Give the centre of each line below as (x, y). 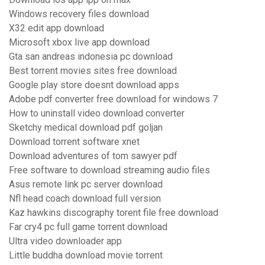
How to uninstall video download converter (97, 114)
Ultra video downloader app (65, 241)
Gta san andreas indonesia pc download (91, 57)
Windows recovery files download (79, 14)
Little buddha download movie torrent (86, 256)
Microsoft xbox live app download (79, 43)
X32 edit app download (56, 28)
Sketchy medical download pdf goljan (86, 128)
